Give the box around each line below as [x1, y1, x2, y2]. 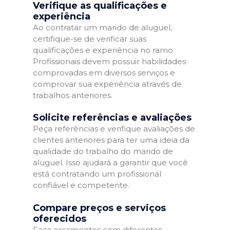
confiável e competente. [33, 180, 129, 190]
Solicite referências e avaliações [33, 112, 191, 123]
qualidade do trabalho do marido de [33, 146, 173, 156]
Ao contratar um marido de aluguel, [33, 22, 172, 32]
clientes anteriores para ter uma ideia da [33, 135, 189, 145]
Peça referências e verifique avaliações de [33, 124, 195, 133]
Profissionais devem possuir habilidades [33, 56, 186, 66]
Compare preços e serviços [33, 202, 166, 214]
